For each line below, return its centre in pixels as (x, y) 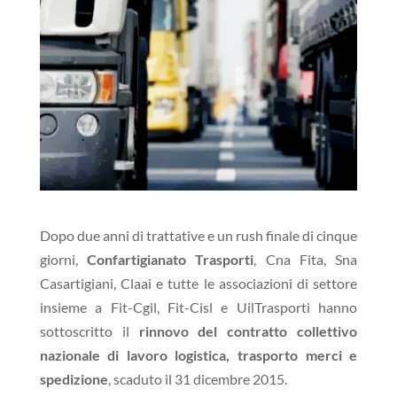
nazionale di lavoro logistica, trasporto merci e (198, 354)
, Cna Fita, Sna (306, 259)
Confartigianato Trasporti (171, 259)
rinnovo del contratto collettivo (248, 331)
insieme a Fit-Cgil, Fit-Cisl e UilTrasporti (179, 307)
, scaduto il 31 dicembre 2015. (197, 378)
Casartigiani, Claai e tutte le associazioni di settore (198, 283)
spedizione (74, 378)
